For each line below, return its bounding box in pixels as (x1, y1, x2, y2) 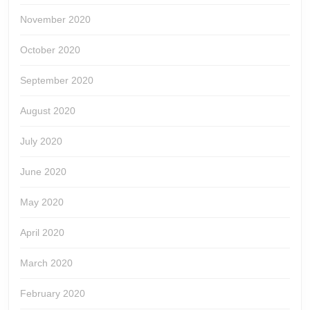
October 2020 (20, 44, 80, 56)
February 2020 (20, 288, 85, 300)
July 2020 (20, 136, 62, 147)
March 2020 (20, 257, 73, 269)
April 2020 (20, 227, 64, 239)
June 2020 (20, 166, 66, 178)
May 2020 (20, 197, 64, 208)
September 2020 (20, 75, 93, 86)
